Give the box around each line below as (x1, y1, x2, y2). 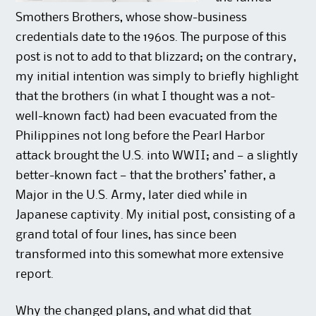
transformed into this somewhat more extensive (16, 248, 284, 260)
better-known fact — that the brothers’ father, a (16, 169, 276, 181)
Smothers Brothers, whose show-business (16, 11, 248, 23)
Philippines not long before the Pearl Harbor (16, 130, 266, 142)
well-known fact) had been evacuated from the (16, 110, 278, 122)
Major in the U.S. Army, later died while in (16, 189, 248, 201)
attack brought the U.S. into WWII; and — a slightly (16, 150, 299, 162)
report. (16, 268, 54, 280)
